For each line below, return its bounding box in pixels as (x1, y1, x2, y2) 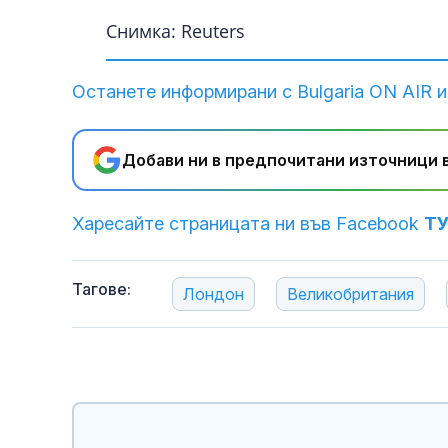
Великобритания (287, 284, 414, 305)
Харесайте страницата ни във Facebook (72, 213, 424, 235)
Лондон (183, 284, 244, 305)
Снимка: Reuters (106, 19, 245, 44)
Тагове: (72, 279, 131, 300)
